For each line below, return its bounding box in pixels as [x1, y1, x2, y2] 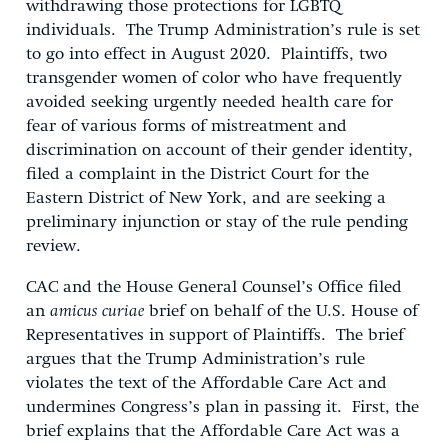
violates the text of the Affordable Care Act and [26, 374, 387, 392]
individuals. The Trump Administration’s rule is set [26, 21, 420, 39]
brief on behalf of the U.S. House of [144, 302, 418, 320]
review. [26, 237, 81, 255]
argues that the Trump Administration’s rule [26, 350, 365, 368]
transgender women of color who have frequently [26, 69, 402, 87]
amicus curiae [50, 302, 144, 320]
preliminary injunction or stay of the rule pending [26, 213, 408, 231]
